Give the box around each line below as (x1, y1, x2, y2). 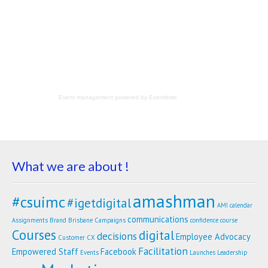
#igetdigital (67, 194, 131, 211)
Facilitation (138, 244, 188, 258)
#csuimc (12, 192, 65, 212)
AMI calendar (217, 201, 252, 209)
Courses (12, 226, 56, 243)
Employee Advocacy (176, 231, 251, 242)
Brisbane (68, 216, 93, 224)
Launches (190, 248, 215, 257)
